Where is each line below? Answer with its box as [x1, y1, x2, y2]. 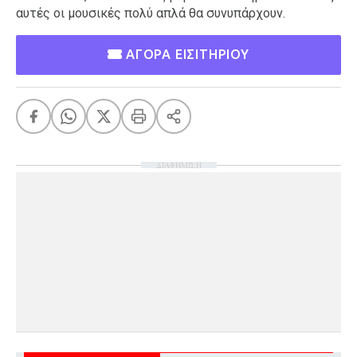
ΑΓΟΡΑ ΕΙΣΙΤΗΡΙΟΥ [122, 46, 249, 61]
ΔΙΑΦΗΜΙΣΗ [155, 159, 202, 171]
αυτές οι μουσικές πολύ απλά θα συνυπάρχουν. [16, 5, 288, 21]
